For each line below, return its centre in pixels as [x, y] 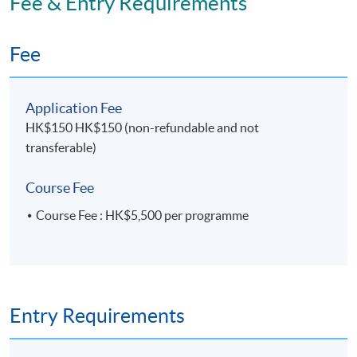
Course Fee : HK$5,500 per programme [143, 216]
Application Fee [74, 108]
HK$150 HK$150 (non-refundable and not [143, 128]
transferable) [61, 148]
